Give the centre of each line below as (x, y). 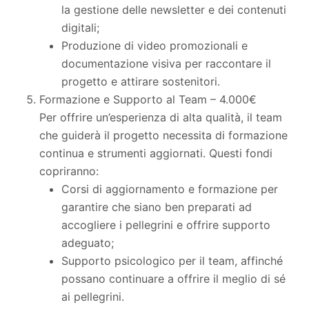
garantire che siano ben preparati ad (157, 207)
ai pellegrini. (93, 296)
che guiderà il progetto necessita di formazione (163, 135)
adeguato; (88, 242)
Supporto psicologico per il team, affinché (172, 260)
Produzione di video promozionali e (154, 45)
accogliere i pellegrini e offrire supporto (166, 225)
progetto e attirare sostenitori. (141, 81)
